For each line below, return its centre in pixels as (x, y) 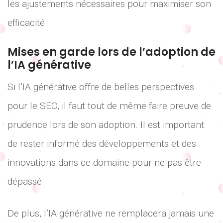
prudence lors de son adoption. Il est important (106, 124)
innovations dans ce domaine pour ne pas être (104, 162)
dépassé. (26, 181)
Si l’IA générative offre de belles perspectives (101, 87)
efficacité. (27, 23)
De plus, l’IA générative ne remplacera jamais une (111, 214)
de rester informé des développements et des (102, 143)
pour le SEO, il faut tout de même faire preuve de (109, 106)
